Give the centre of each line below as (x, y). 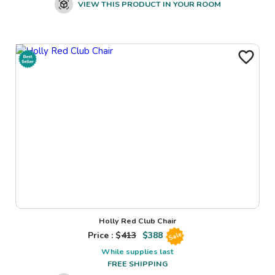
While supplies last (137, 251)
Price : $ (104, 236)
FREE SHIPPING (137, 263)
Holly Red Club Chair (137, 220)
